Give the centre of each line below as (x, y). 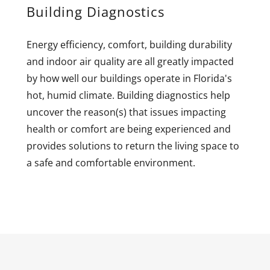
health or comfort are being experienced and (129, 129)
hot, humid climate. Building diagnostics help (128, 95)
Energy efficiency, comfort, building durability (129, 44)
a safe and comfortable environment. (111, 162)
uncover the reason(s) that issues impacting (126, 112)
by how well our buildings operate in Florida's (129, 78)
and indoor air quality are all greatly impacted (130, 61)
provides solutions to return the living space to (133, 146)
